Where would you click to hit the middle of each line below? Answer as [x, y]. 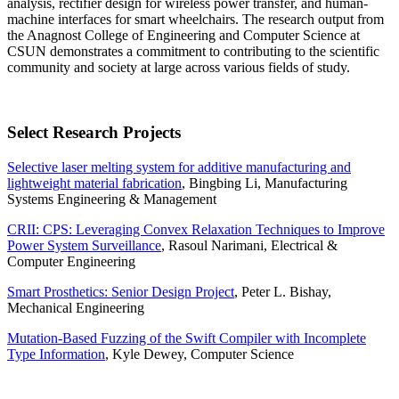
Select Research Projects [94, 133]
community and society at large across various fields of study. [179, 68]
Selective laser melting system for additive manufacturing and [179, 167]
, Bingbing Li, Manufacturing [265, 183]
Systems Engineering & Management [112, 199]
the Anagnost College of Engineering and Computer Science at [183, 36]
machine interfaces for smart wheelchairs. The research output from [195, 20]
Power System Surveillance [84, 245]
